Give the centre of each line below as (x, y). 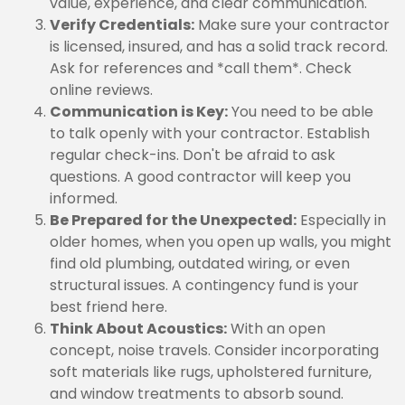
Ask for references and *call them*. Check (201, 68)
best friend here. (108, 307)
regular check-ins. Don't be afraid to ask (193, 155)
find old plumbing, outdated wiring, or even (200, 264)
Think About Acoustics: (138, 329)
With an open (276, 329)
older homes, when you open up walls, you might (221, 242)
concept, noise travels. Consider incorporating (214, 350)
